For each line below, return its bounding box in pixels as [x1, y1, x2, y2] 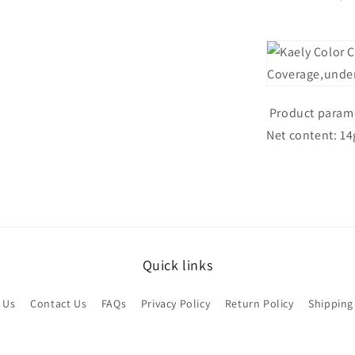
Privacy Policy [140, 296, 211, 311]
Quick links [142, 256, 213, 274]
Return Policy [224, 296, 294, 311]
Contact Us [30, 296, 87, 311]
